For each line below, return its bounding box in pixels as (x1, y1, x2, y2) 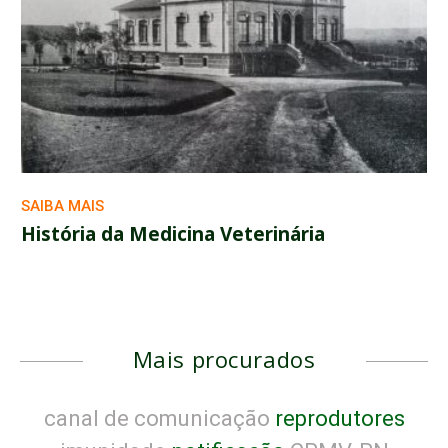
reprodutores (269, 406, 405, 432)
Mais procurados (132, 344, 316, 375)
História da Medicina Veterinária (21, 221, 325, 248)
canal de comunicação (43, 406, 270, 432)
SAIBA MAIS (21, 197, 104, 216)
